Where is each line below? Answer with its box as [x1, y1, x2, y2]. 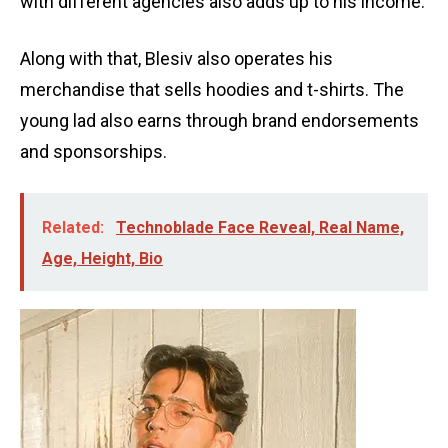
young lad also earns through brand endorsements [20, 110, 419, 132]
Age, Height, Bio [42, 249, 163, 269]
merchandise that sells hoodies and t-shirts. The [20, 79, 404, 101]
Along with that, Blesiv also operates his [20, 48, 333, 70]
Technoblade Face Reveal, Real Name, [116, 218, 404, 238]
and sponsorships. [20, 141, 167, 163]
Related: [42, 218, 108, 238]
